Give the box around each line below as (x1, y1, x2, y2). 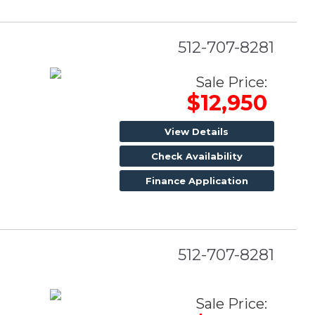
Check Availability (150, 150, 243, 162)
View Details (165, 125, 229, 137)
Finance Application (145, 174, 248, 186)
